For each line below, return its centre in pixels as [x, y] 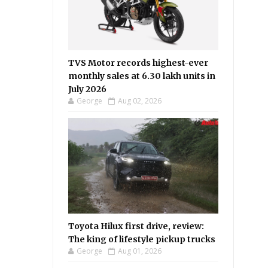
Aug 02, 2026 [140, 101]
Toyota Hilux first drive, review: [136, 226]
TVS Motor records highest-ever [138, 63]
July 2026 [88, 89]
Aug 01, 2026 [140, 251]
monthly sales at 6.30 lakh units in [142, 76]
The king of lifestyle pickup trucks [142, 239]
